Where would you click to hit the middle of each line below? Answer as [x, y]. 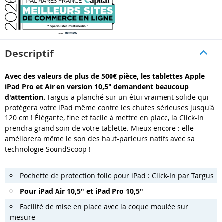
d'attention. [25, 97]
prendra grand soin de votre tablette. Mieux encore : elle [99, 128]
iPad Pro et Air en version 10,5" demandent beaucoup [97, 87]
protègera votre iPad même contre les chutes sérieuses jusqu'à [110, 108]
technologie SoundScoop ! [48, 149]
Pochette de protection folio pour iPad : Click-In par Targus [117, 176]
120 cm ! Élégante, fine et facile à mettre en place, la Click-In [104, 118]
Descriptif [29, 54]
